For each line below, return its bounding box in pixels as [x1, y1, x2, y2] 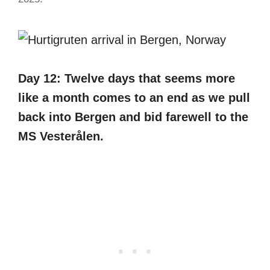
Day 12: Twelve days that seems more [18, 72, 235, 85]
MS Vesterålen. [18, 130, 104, 143]
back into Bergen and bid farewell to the [18, 110, 248, 124]
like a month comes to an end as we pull [18, 91, 250, 104]
